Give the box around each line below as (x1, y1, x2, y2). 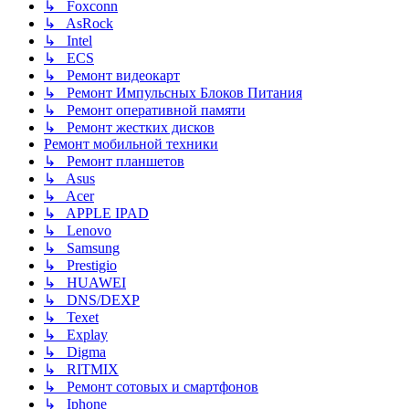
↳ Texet (44, 309, 99, 325)
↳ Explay (44, 326, 108, 342)
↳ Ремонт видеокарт (44, 67, 180, 83)
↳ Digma (44, 343, 106, 360)
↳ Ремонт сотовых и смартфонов (44, 378, 258, 394)
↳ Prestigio (44, 257, 117, 273)
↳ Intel (44, 32, 92, 48)
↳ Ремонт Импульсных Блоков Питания (44, 84, 302, 100)
